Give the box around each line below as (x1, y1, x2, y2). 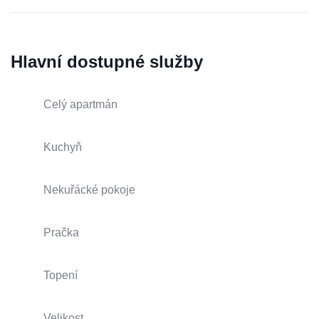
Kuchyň (43, 141, 82, 154)
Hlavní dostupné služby (11, 52, 203, 72)
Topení (43, 269, 78, 282)
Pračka (43, 226, 79, 239)
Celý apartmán (43, 98, 117, 111)
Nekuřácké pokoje (43, 184, 135, 197)
